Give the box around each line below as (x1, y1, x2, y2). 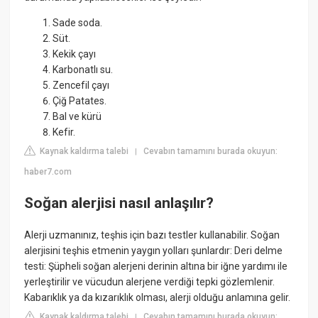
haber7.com (24, 167, 72, 177)
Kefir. (53, 126, 76, 138)
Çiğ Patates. (53, 95, 107, 107)
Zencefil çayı (53, 79, 110, 92)
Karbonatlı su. (53, 64, 114, 76)
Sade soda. (53, 17, 103, 29)
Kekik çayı (53, 48, 97, 60)
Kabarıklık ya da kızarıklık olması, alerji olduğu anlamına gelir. (24, 292, 291, 304)
